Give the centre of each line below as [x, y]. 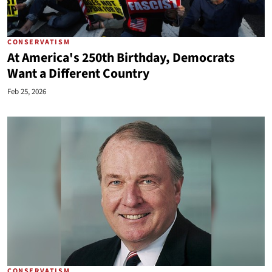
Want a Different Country [78, 74]
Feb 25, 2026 [27, 92]
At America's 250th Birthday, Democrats [121, 58]
